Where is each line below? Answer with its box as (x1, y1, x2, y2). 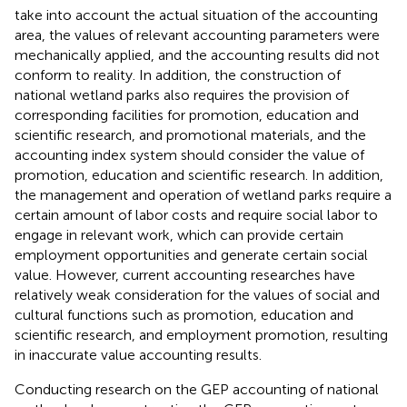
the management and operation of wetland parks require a (15, 185, 392, 203)
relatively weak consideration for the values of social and (15, 285, 380, 303)
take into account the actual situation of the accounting (15, 5, 378, 24)
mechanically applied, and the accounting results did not (15, 45, 380, 64)
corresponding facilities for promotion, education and (15, 105, 359, 124)
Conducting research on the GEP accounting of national (15, 380, 379, 398)
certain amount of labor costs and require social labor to (15, 205, 378, 223)
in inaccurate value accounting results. (15, 345, 262, 363)
